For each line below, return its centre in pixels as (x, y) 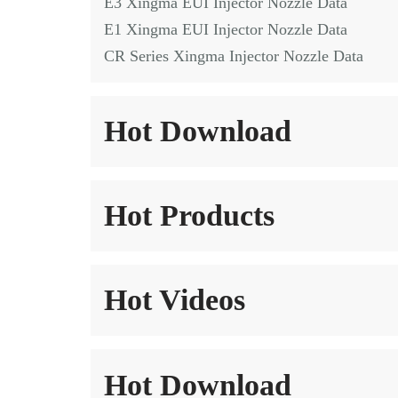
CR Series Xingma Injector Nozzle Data (234, 56)
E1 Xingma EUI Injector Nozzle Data (226, 29)
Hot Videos (175, 300)
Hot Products (189, 215)
